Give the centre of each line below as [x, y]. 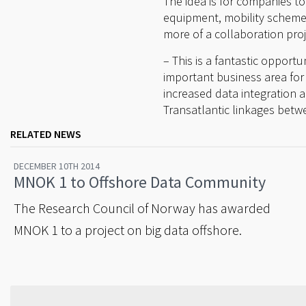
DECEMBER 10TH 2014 [57, 166]
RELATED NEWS [46, 134]
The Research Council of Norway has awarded [142, 208]
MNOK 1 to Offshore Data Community [140, 182]
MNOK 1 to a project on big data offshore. [128, 230]
